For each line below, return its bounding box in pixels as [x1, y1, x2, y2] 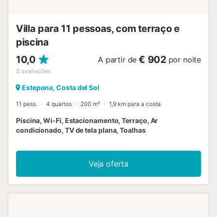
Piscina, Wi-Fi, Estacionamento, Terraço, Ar [16, 116, 158, 124]
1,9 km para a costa [109, 100, 161, 108]
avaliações [21, 67, 51, 75]
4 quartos [46, 100, 72, 108]
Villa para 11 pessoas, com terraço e [16, 22, 180, 34]
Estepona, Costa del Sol [22, 83, 100, 92]
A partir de [98, 54, 137, 64]
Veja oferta [88, 158, 129, 169]
